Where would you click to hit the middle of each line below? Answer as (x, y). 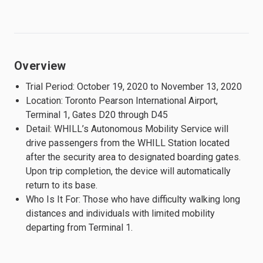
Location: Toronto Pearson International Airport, (122, 100)
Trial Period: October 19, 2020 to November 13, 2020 (134, 86)
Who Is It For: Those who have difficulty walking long (133, 199)
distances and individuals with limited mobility (120, 213)
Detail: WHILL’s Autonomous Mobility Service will (127, 129)
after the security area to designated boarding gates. (133, 157)
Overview (40, 65)
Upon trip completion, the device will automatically (128, 171)
